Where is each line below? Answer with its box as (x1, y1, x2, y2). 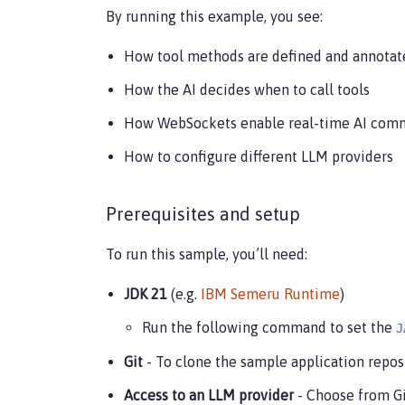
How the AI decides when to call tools (124, 80, 370, 98)
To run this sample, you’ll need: (106, 245, 307, 262)
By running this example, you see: (106, 7, 323, 24)
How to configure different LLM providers (124, 147, 393, 165)
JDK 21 (124, 285, 167, 302)
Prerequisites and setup (106, 202, 300, 224)
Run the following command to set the (142, 318, 396, 335)
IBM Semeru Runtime (201, 285, 340, 302)
